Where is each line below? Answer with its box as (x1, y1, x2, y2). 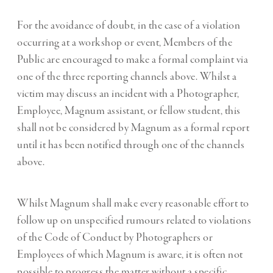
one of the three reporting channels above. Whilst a (17, 69, 237, 85)
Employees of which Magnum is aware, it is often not (17, 247, 243, 263)
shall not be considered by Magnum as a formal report (17, 121, 249, 136)
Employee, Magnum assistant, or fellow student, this (17, 104, 241, 119)
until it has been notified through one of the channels (17, 138, 244, 153)
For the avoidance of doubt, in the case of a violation (17, 18, 240, 34)
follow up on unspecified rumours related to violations (17, 213, 251, 229)
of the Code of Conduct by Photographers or (17, 230, 213, 246)
